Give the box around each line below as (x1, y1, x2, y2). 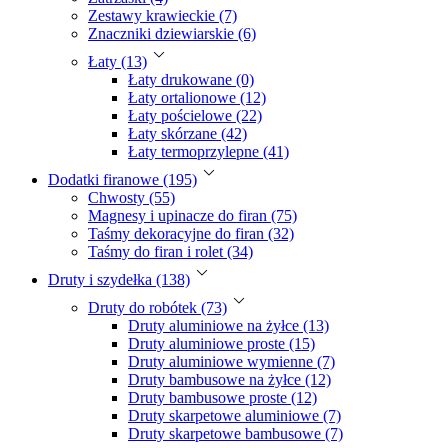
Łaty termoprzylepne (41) (128, 142, 289, 160)
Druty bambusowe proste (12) (128, 388, 317, 406)
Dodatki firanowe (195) (48, 170, 197, 188)
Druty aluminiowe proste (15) (128, 334, 315, 352)
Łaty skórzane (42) (128, 124, 247, 142)
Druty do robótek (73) (88, 298, 227, 316)
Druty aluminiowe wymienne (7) (128, 352, 335, 370)
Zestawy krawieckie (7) (88, 6, 237, 24)
